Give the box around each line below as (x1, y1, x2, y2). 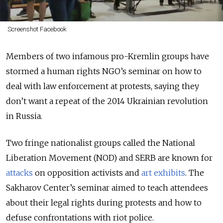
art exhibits (141, 167, 185, 178)
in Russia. (6, 111, 44, 121)
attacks (6, 167, 33, 178)
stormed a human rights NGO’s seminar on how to (6, 66, 202, 76)
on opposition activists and (33, 167, 141, 178)
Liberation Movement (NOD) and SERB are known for (6, 152, 213, 163)
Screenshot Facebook (7, 25, 67, 33)
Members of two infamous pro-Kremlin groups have (6, 51, 209, 61)
